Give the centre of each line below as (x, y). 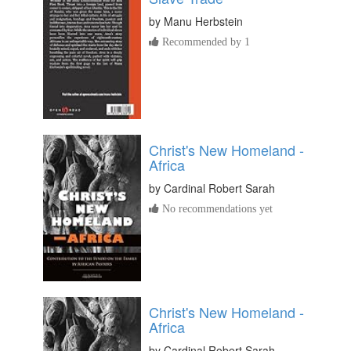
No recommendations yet (216, 208)
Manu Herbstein (203, 22)
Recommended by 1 (204, 42)
